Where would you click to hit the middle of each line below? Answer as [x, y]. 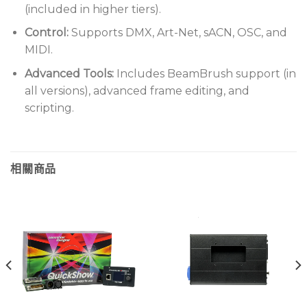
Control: [46, 33]
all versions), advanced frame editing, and [137, 90]
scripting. [49, 108]
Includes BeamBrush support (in [205, 73]
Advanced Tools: [69, 73]
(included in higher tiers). [93, 9]
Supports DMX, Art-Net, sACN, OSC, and [177, 33]
